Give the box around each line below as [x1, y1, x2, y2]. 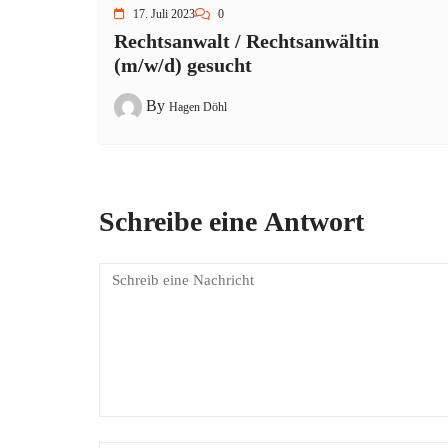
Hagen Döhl [169, 99, 227, 114]
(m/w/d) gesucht [114, 54, 252, 76]
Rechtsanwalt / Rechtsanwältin [114, 30, 379, 52]
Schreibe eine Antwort [99, 205, 364, 237]
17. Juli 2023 [133, 7, 195, 21]
